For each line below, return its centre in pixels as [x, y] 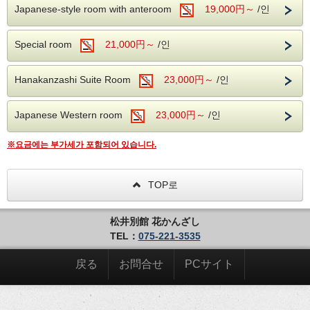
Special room [47, 44]
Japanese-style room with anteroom [97, 9]
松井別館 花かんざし [155, 221]
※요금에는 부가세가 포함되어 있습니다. [82, 144]
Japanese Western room [73, 115]
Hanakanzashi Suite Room [77, 79]
